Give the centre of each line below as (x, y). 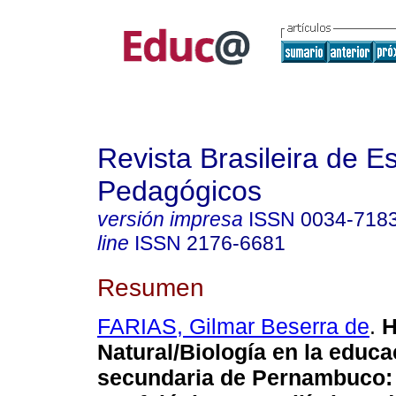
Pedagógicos (179, 191)
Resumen (151, 287)
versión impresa (170, 219)
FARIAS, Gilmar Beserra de (233, 327)
